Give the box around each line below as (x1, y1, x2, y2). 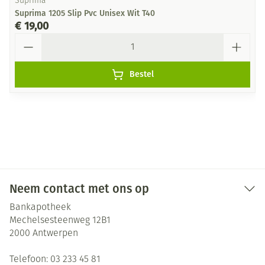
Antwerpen (33, 229, 78, 238)
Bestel (129, 69, 154, 79)
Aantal (14, 33, 42, 44)
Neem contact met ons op (9, 182, 149, 196)
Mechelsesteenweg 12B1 (9, 216, 111, 225)
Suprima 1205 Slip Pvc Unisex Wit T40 (15, 8, 155, 18)
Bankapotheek (9, 203, 71, 212)
